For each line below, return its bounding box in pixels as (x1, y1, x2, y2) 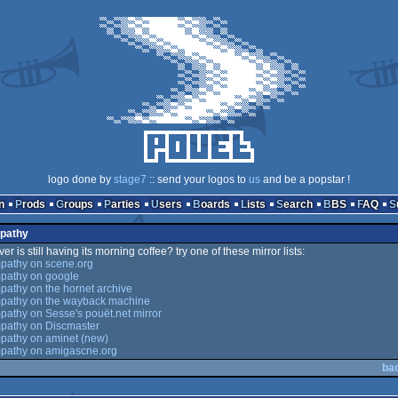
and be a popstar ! (260, 173, 350, 186)
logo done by (48, 173, 114, 186)
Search (283, 198, 313, 211)
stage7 (114, 173, 147, 186)
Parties (110, 198, 140, 211)
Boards (200, 198, 230, 211)
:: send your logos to (147, 173, 249, 186)
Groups (63, 198, 93, 211)
